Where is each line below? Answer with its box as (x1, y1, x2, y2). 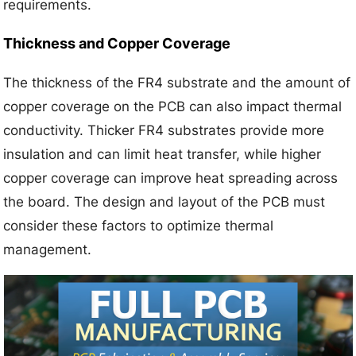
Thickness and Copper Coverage (3, 34, 231, 52)
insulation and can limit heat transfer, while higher (3, 145, 322, 162)
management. (3, 241, 92, 257)
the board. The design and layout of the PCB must (3, 193, 326, 210)
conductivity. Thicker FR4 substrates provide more (3, 122, 325, 138)
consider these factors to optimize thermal (3, 217, 274, 234)
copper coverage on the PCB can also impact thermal (3, 98, 342, 114)
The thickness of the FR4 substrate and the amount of (3, 74, 351, 91)
